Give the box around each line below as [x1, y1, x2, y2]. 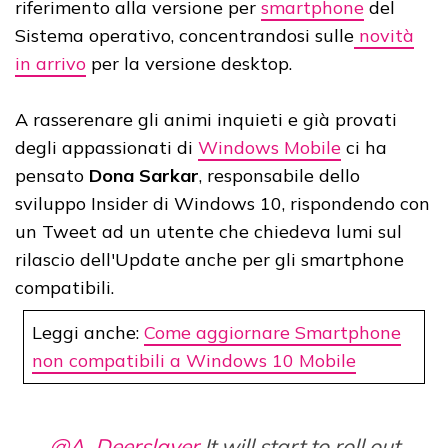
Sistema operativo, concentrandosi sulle [15, 24, 354, 48]
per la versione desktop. [86, 52, 292, 76]
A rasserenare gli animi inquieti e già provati [15, 108, 397, 132]
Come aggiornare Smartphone [144, 321, 401, 345]
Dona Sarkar [89, 164, 199, 188]
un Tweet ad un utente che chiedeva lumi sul [15, 220, 402, 244]
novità [354, 24, 414, 48]
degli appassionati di [15, 136, 198, 160]
